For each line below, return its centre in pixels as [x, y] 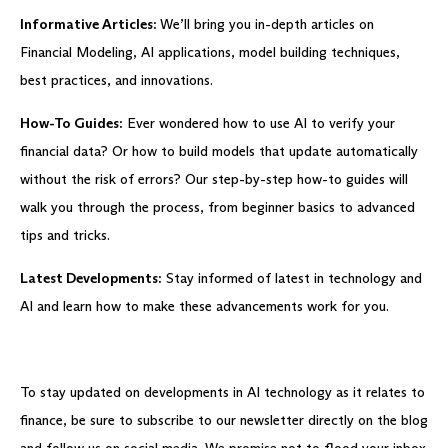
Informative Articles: [90, 25]
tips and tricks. [65, 236]
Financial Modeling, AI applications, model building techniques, [210, 53]
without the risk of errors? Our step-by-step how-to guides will [214, 180]
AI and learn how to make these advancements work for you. [204, 307]
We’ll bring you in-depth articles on [267, 25]
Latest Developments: [91, 279]
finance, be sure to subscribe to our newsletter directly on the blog [224, 421]
